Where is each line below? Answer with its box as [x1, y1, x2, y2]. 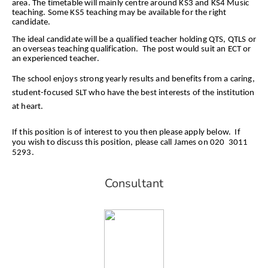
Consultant [104, 175, 164, 191]
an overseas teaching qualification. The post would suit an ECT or [12, 45, 251, 54]
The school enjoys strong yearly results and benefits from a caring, [12, 74, 255, 84]
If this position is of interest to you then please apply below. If [12, 127, 240, 137]
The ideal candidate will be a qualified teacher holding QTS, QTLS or [12, 35, 256, 45]
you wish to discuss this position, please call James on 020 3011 [12, 138, 248, 147]
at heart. [12, 102, 44, 111]
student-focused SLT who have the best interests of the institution [12, 88, 255, 98]
